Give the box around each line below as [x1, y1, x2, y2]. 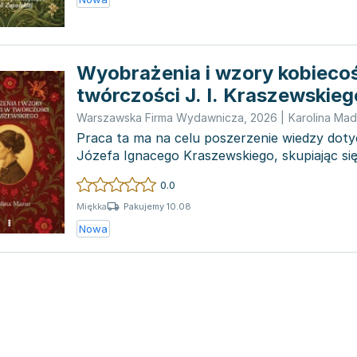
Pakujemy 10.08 [124, 200, 191, 212]
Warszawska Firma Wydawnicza [76, 111, 244, 124]
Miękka [76, 201, 107, 212]
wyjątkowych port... [76, 165, 198, 181]
